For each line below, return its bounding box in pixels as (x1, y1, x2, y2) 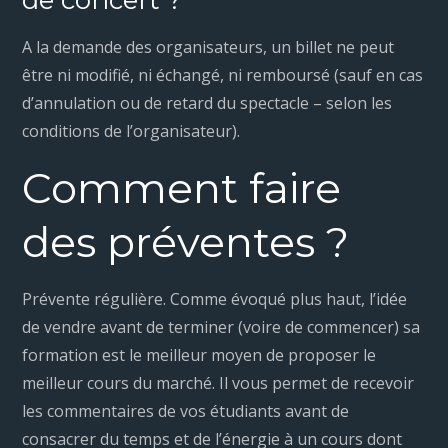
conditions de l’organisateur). (22, 120, 241, 143)
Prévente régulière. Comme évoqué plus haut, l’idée (22, 288, 408, 311)
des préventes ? (22, 216, 350, 269)
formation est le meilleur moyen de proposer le (22, 344, 377, 367)
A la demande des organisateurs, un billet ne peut (22, 36, 395, 59)
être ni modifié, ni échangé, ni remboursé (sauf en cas (22, 64, 424, 87)
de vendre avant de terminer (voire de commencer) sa (22, 316, 421, 339)
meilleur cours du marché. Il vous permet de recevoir (22, 372, 415, 395)
